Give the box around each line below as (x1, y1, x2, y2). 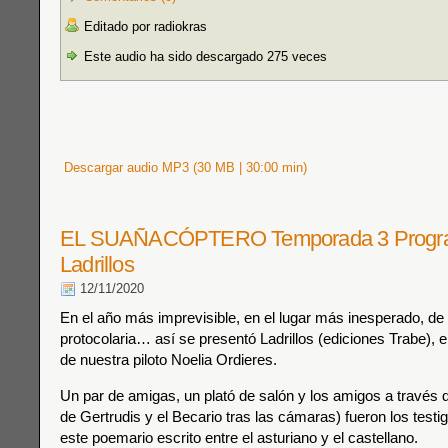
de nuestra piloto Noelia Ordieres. (60, 351, 277, 368)
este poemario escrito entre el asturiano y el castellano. (60, 429, 418, 446)
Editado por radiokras (80, 19, 207, 34)
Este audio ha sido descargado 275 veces (80, 49, 327, 64)
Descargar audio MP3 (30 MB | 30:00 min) (60, 160, 307, 175)
